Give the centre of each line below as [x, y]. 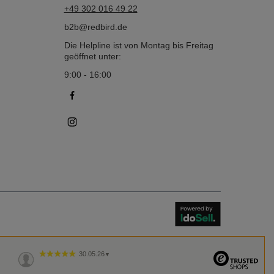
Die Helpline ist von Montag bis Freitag [139, 45]
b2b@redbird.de [95, 27]
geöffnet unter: [92, 56]
